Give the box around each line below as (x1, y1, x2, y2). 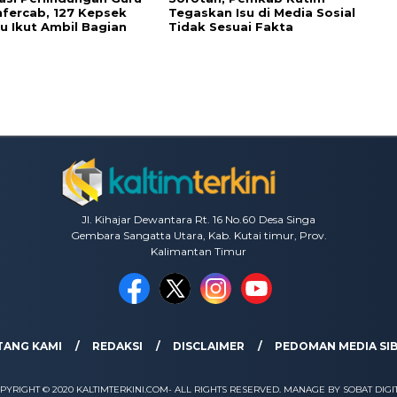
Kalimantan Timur (151, 245, 246, 259)
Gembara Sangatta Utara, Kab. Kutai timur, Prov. (70, 229, 327, 243)
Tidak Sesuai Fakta (168, 19, 293, 35)
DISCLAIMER (172, 339, 245, 354)
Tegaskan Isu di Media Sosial (168, 5, 355, 20)
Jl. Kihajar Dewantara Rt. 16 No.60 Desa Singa (82, 213, 315, 227)
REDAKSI (91, 339, 143, 354)
